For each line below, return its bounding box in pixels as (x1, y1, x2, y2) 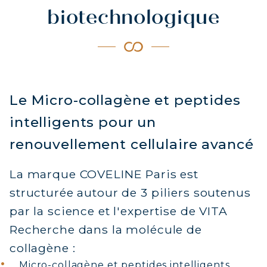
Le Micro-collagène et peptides (10, 92, 241, 108)
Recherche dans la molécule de (10, 222, 202, 237)
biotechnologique (47, 10, 220, 29)
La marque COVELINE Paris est (10, 167, 199, 181)
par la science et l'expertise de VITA (10, 204, 228, 218)
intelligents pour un (10, 114, 157, 131)
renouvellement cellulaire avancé (10, 136, 254, 153)
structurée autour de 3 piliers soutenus (10, 185, 251, 200)
